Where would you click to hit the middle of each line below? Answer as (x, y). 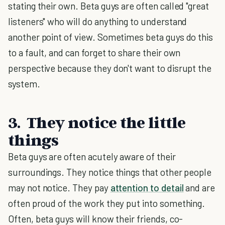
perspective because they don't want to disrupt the (110, 68)
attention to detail (147, 188)
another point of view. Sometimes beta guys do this (111, 37)
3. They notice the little (97, 122)
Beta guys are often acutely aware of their (92, 156)
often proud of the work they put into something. (107, 203)
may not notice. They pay (59, 188)
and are (199, 188)
